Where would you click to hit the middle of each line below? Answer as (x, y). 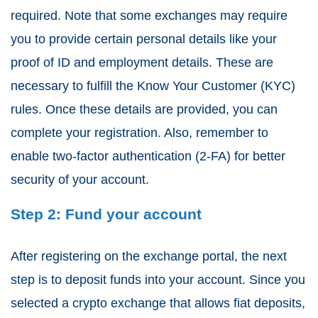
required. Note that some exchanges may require (149, 16)
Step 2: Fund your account (106, 214)
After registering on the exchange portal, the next (149, 257)
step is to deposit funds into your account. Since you (158, 280)
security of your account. (80, 180)
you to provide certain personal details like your (144, 39)
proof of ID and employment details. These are (142, 63)
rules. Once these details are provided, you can (144, 110)
